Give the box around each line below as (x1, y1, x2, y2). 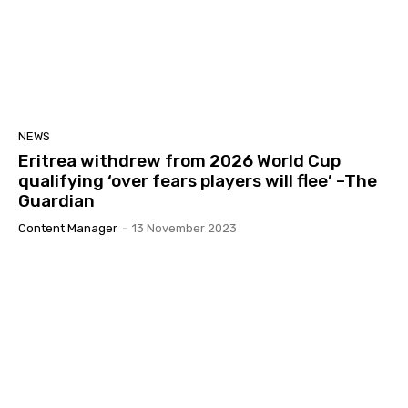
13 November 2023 (132, 220, 237, 235)
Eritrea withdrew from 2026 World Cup (18, 149, 341, 171)
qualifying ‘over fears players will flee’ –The (18, 169, 377, 191)
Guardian (18, 189, 95, 211)
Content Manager (18, 220, 117, 235)
